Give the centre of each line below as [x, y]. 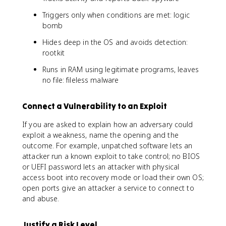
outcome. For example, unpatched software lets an [107, 145]
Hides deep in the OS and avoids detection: [115, 42]
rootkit [53, 52]
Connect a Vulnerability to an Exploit [95, 106]
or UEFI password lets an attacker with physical [101, 166]
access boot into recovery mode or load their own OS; [113, 177]
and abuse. [41, 198]
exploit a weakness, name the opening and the [100, 135]
